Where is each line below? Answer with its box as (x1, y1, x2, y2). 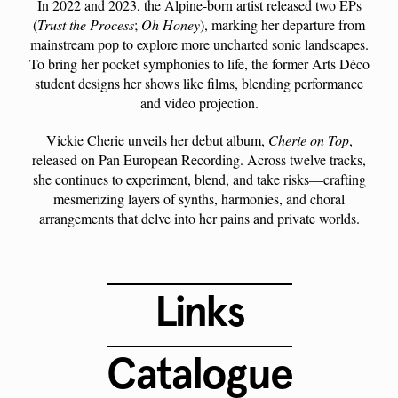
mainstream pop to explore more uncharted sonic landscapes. (29, 34, 369, 53)
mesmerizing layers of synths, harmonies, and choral (53, 188, 345, 208)
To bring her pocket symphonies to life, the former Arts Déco (28, 53, 370, 73)
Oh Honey (141, 14, 200, 34)
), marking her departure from (200, 14, 365, 34)
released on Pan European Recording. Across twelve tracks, (32, 149, 366, 169)
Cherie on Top (267, 130, 349, 149)
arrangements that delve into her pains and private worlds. (38, 208, 360, 227)
